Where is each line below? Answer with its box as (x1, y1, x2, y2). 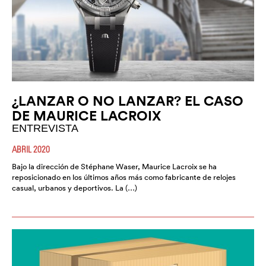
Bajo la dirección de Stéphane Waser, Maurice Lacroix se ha (12, 161, 217, 172)
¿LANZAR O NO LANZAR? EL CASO (12, 92, 243, 110)
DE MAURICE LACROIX (12, 107, 161, 125)
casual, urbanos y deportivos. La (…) (12, 183, 137, 194)
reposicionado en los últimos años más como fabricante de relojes (12, 172, 236, 183)
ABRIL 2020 (12, 144, 50, 155)
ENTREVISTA (12, 122, 78, 135)
